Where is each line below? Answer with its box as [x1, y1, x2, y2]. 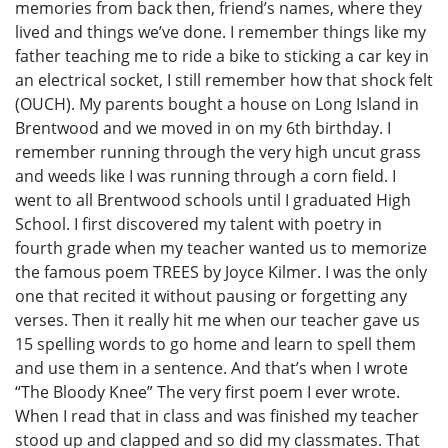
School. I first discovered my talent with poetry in [15, 212, 382, 235]
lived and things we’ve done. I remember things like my [15, 20, 426, 43]
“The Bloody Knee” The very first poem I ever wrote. [15, 380, 400, 403]
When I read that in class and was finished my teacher [15, 404, 419, 427]
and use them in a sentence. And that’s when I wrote [15, 356, 408, 379]
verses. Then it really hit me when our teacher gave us [15, 308, 420, 331]
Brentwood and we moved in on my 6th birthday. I [15, 116, 391, 139]
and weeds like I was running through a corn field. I [15, 164, 396, 187]
